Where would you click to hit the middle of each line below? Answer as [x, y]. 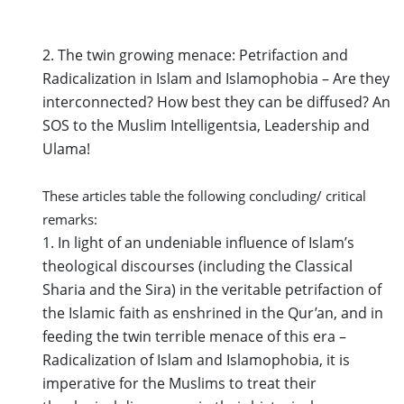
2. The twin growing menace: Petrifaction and [195, 55]
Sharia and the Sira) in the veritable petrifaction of [212, 289]
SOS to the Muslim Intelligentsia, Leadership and [206, 125]
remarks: [70, 219]
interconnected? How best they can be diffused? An [216, 101]
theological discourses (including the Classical [197, 266]
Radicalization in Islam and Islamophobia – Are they [216, 78]
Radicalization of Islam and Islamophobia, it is [196, 359]
